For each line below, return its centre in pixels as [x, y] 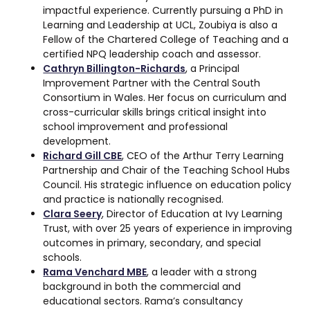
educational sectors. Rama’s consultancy [143, 301]
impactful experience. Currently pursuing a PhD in [163, 11]
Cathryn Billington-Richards [115, 69]
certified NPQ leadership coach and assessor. [152, 54]
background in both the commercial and [142, 287]
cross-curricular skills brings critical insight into [155, 112]
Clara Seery [73, 214]
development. [77, 142]
